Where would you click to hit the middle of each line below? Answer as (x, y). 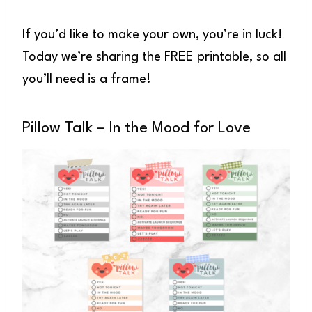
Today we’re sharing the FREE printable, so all (154, 57)
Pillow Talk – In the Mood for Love (136, 128)
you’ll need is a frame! (87, 79)
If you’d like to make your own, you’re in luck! (153, 34)
